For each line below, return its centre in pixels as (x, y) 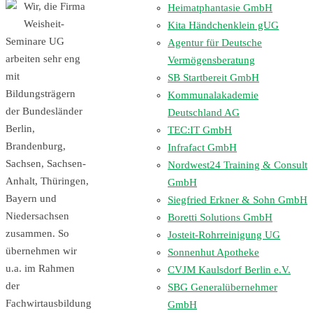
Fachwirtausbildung (49, 304)
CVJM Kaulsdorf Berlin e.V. (229, 270)
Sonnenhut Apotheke (213, 252)
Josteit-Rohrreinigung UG (224, 235)
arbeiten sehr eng (43, 59)
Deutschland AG (204, 112)
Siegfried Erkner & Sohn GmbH (238, 200)
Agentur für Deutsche (215, 43)
